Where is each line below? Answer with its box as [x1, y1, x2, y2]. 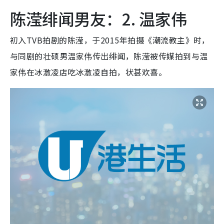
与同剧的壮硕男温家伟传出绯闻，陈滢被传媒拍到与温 [10, 50, 208, 62]
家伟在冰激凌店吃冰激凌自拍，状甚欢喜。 [10, 66, 167, 78]
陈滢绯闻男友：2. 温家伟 [10, 7, 187, 30]
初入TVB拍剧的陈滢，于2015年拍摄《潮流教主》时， [10, 34, 210, 46]
